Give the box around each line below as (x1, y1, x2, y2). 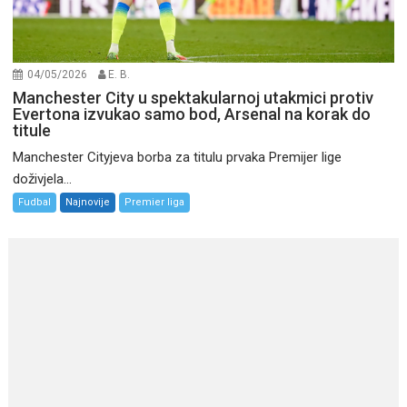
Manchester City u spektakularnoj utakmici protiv (13, 88, 374, 108)
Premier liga (124, 196, 185, 209)
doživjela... (13, 171, 73, 188)
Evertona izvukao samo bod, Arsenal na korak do (13, 104, 372, 124)
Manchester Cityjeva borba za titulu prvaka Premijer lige (13, 149, 342, 166)
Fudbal (18, 196, 52, 209)
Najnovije (65, 196, 111, 209)
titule (13, 121, 52, 141)
